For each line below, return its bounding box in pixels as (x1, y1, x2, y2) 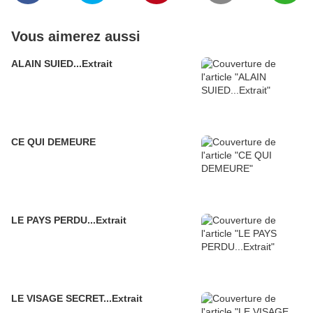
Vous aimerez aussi (11, 29, 140, 45)
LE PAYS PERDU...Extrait (11, 214, 126, 226)
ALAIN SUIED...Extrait (11, 58, 112, 70)
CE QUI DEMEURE (11, 136, 96, 148)
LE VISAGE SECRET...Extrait (11, 293, 143, 305)
